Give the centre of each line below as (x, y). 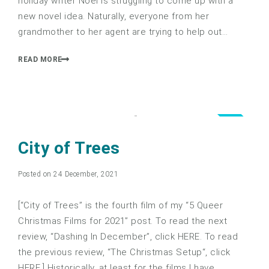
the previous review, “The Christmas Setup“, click (124, 252)
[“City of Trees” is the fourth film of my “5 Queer (120, 206)
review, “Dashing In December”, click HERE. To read (128, 237)
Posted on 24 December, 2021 (68, 174)
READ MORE (40, 60)
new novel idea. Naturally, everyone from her (113, 16)
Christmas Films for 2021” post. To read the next (122, 221)
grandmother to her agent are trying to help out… (123, 32)
